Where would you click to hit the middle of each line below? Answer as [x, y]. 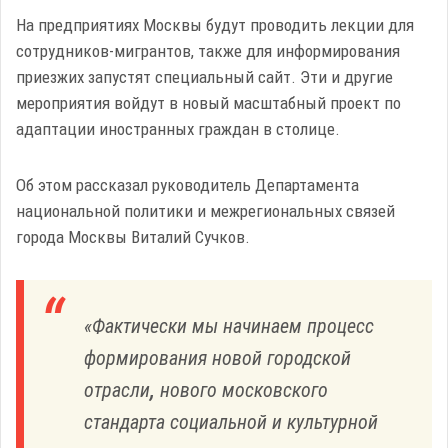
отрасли [117, 390]
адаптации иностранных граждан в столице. [178, 129]
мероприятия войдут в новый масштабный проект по [208, 103]
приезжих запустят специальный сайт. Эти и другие [204, 77]
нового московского [241, 390]
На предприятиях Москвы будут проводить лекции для [215, 25]
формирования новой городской [217, 358]
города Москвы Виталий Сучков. [133, 237]
